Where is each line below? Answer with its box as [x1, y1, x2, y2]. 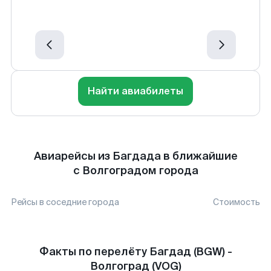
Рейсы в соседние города [11, 197, 119, 207]
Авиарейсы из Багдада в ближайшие [33, 149, 238, 163]
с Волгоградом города [73, 163, 198, 178]
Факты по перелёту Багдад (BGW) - [39, 244, 232, 259]
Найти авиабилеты [88, 85, 183, 97]
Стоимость [213, 197, 260, 207]
